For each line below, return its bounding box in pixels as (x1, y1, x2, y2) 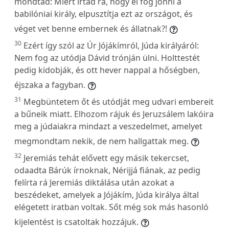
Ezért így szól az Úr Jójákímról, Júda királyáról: (24, 39, 199, 51)
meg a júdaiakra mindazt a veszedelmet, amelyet (14, 120, 202, 132)
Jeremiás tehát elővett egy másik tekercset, (24, 152, 189, 164)
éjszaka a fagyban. (14, 79, 85, 90)
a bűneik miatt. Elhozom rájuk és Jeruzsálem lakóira (14, 108, 214, 120)
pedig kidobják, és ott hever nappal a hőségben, (14, 64, 200, 76)
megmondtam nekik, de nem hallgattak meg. (14, 135, 189, 147)
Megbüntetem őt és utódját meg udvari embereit (24, 96, 214, 107)
